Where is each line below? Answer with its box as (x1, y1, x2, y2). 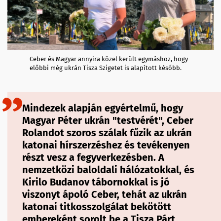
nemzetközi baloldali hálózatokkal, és (22, 164, 194, 176)
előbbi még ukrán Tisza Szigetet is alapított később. (30, 64, 182, 72)
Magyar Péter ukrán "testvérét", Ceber (22, 114, 193, 127)
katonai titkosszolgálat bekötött (22, 201, 171, 213)
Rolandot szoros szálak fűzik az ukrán (22, 127, 192, 139)
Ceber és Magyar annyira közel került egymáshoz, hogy (30, 55, 188, 63)
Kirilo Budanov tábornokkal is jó (22, 176, 170, 188)
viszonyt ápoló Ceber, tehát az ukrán (22, 188, 187, 201)
